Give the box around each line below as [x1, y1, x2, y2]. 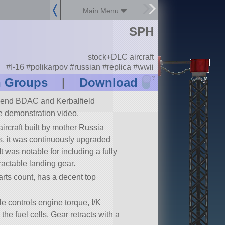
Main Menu [83, 7, 121, 15]
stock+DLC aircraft [87, 53, 154, 62]
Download [79, 76, 138, 90]
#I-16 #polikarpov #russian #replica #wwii [6, 62, 154, 71]
